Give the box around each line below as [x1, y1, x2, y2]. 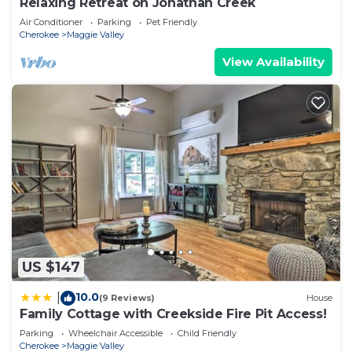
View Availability [222, 54, 324, 70]
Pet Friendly [146, 16, 197, 28]
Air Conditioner [20, 16, 82, 28]
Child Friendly [178, 327, 236, 339]
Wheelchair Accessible [68, 327, 163, 339]
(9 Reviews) [99, 292, 155, 304]
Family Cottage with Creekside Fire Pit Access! [20, 306, 327, 321]
